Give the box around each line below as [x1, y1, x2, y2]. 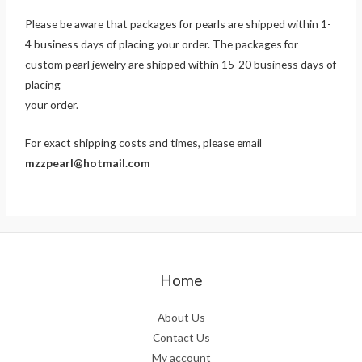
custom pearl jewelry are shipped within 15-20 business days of [25, 57, 337, 72]
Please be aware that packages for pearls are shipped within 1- [25, 17, 332, 32]
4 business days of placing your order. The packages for [25, 37, 299, 52]
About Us [157, 310, 205, 325]
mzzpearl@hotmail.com [25, 156, 151, 170]
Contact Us [152, 330, 210, 345]
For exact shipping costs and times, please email [25, 136, 263, 150]
